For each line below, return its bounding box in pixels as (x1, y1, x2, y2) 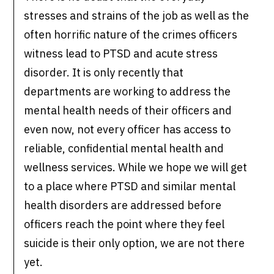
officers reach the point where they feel (24, 217, 225, 232)
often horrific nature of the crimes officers (24, 28, 238, 42)
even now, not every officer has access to (24, 122, 231, 137)
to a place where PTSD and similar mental (24, 179, 236, 194)
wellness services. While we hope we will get (24, 160, 248, 175)
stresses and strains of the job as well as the (24, 9, 250, 23)
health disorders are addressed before (24, 198, 222, 213)
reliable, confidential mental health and (24, 141, 224, 156)
